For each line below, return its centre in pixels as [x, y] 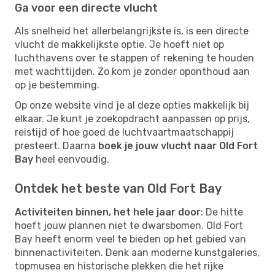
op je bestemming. [57, 85]
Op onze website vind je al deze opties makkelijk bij [132, 105]
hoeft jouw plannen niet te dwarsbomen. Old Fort [129, 225]
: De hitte [222, 212]
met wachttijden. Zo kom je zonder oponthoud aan [132, 71]
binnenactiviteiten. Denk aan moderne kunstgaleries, [137, 252]
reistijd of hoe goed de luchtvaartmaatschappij [124, 132]
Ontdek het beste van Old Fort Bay [118, 188]
